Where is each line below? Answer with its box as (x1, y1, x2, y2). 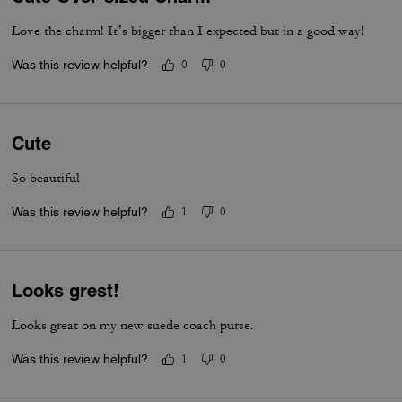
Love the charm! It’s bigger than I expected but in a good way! (12, 22, 365, 39)
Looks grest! (12, 280, 120, 301)
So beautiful (12, 170, 81, 187)
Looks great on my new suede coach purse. (12, 317, 255, 334)
